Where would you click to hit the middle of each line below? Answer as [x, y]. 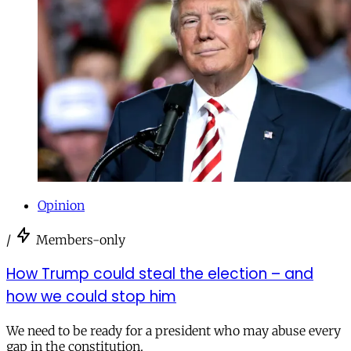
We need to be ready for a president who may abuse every [174, 330]
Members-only [81, 240]
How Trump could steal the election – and [160, 274]
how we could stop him [91, 297]
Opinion [61, 206]
